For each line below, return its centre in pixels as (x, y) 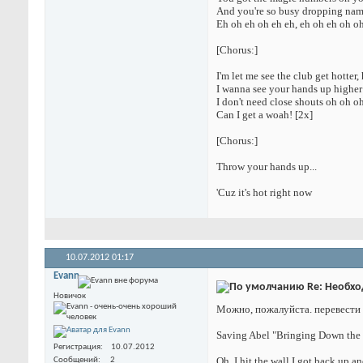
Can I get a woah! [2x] (265, 115)
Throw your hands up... (267, 167)
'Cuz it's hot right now (264, 192)
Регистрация (77, 348)
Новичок (70, 296)
